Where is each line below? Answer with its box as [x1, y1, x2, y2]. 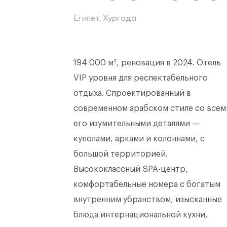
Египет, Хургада [73, 13, 136, 23]
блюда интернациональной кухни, [73, 211, 208, 219]
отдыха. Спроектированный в [73, 89, 191, 97]
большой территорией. [73, 150, 168, 158]
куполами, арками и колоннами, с [73, 135, 205, 143]
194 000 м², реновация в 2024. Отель [73, 59, 221, 67]
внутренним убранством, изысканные [73, 196, 222, 204]
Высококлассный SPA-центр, [73, 165, 188, 173]
